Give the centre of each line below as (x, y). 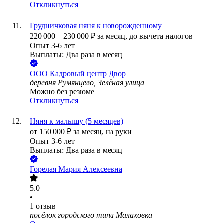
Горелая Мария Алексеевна (76, 169)
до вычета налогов (161, 36)
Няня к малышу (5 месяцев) (77, 121)
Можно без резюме (62, 92)
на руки (119, 132)
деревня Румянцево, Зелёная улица (87, 83)
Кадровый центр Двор (88, 74)
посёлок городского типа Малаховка (91, 215)
